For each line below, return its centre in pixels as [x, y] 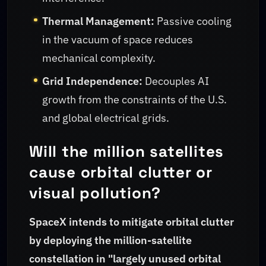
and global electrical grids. [106, 118]
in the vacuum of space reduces [118, 40]
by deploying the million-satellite [110, 240]
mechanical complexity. [99, 58]
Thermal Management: [99, 21]
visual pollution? [95, 193]
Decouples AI [176, 81]
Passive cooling [193, 21]
